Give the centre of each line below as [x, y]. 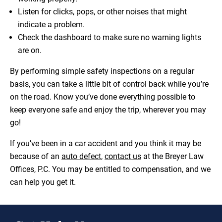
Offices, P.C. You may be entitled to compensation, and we [110, 169]
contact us [123, 157]
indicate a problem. [51, 25]
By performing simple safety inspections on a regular [102, 71]
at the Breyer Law [172, 157]
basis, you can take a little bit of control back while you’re [109, 84]
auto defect [81, 157]
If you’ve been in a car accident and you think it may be [106, 144]
